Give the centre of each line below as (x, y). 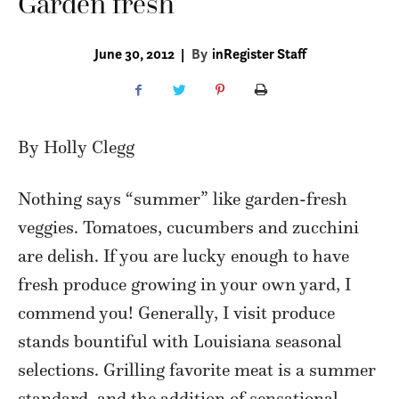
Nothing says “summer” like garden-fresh (183, 199)
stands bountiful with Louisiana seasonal (180, 342)
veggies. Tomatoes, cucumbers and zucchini (188, 228)
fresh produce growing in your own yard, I (184, 285)
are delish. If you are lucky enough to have (183, 256)
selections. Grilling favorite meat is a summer (197, 370)
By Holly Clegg (76, 147)
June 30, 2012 (134, 54)
